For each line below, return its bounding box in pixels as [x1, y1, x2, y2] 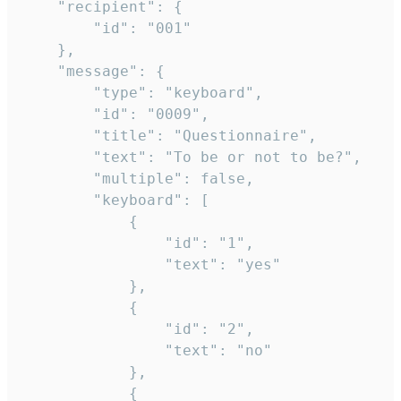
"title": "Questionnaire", [21, 127, 93, 145]
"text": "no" [21, 342, 165, 360]
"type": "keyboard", [21, 84, 93, 102]
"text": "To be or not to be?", [21, 149, 93, 166]
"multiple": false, [21, 170, 93, 188]
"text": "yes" [21, 256, 165, 274]
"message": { [21, 63, 57, 81]
